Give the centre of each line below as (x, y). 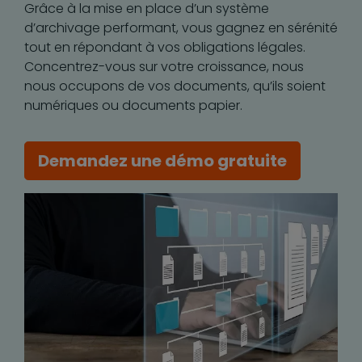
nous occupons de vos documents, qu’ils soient (175, 86)
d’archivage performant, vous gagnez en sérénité (181, 28)
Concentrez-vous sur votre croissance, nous (164, 67)
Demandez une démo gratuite (162, 161)
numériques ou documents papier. (133, 105)
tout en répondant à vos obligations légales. (165, 47)
